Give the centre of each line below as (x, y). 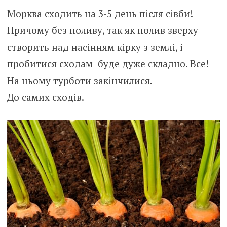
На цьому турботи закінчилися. (80, 81)
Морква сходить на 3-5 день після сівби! (100, 14)
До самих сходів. (45, 97)
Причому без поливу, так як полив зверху (102, 30)
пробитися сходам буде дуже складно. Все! (108, 64)
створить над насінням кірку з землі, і (95, 47)
